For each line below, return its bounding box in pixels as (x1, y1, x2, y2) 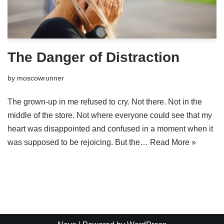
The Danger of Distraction (7, 49, 179, 65)
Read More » (150, 138, 196, 147)
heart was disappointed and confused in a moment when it (7, 124, 213, 133)
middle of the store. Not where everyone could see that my (7, 111, 212, 120)
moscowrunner (17, 74, 64, 82)
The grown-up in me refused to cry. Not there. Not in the (7, 97, 202, 106)
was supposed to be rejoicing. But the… (7, 138, 150, 147)
